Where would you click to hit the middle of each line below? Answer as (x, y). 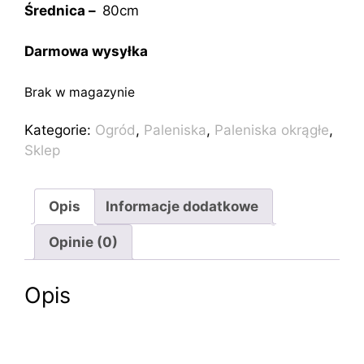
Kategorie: (60, 130)
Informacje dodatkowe (182, 206)
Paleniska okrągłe (272, 130)
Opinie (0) (83, 242)
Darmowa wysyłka (86, 52)
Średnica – (63, 10)
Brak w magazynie (80, 92)
